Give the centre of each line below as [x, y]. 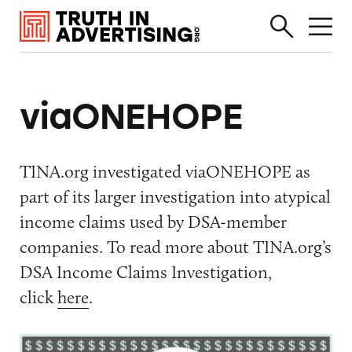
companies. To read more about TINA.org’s [175, 246]
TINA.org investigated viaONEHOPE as [165, 171]
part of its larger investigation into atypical [175, 196]
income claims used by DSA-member [153, 221]
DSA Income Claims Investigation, [145, 271]
